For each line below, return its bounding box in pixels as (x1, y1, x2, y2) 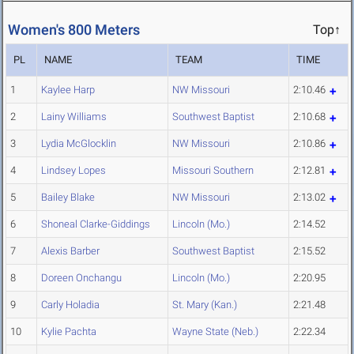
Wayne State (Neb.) (172, 326, 258, 338)
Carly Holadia (41, 299, 100, 311)
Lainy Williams (41, 111, 107, 123)
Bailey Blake (41, 191, 95, 204)
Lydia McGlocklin (41, 137, 116, 150)
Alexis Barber (41, 245, 100, 258)
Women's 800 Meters (8, 21, 140, 39)
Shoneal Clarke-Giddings (41, 218, 150, 231)
